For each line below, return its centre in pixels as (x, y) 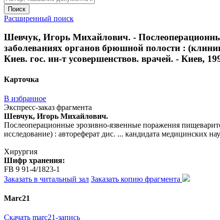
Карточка (21, 79)
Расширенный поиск (39, 18)
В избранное (25, 98)
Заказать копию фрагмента (137, 179)
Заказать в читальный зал (46, 179)
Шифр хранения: (34, 160)
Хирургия (21, 151)
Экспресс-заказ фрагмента (48, 107)
